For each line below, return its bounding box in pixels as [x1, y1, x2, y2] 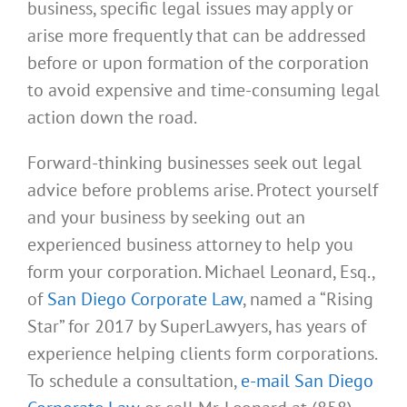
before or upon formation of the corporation [27, 51, 369, 75]
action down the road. [27, 105, 197, 130]
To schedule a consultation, [27, 369, 241, 393]
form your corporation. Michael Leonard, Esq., [27, 260, 374, 284]
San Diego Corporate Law [47, 287, 243, 312]
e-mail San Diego [241, 369, 373, 393]
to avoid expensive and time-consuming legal [27, 78, 380, 103]
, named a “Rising [243, 287, 373, 312]
